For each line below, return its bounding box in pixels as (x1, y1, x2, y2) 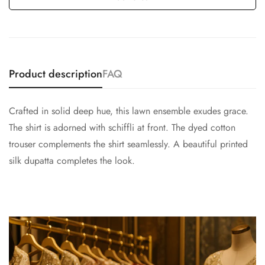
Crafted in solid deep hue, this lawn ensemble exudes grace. (9, 104, 248, 118)
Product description (9, 66, 102, 82)
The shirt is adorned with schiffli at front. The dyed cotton (9, 121, 235, 134)
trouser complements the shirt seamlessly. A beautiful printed (9, 137, 248, 151)
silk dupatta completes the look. (9, 154, 135, 167)
